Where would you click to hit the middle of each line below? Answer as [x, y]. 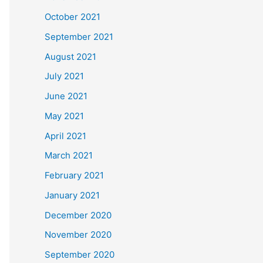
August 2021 [70, 56]
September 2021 [79, 36]
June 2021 [66, 96]
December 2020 [78, 215]
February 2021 [74, 175]
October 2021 [73, 17]
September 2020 [80, 254]
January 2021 [72, 195]
